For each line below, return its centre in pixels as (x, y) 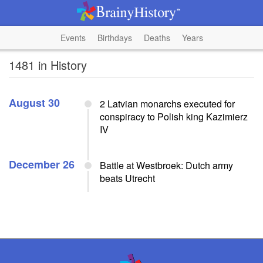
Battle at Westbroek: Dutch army (166, 165)
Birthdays (114, 38)
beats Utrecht (127, 178)
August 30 (34, 103)
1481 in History (48, 65)
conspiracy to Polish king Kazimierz (174, 117)
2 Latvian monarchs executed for (167, 104)
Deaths (157, 38)
